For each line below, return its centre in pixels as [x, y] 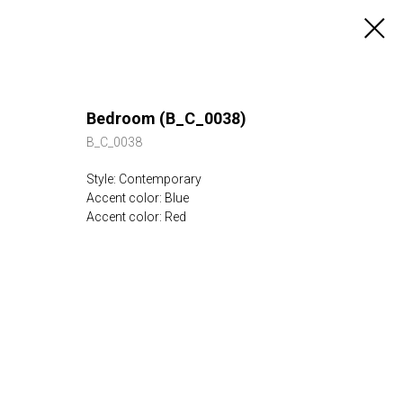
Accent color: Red [136, 217]
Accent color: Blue [138, 198]
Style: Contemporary [144, 179]
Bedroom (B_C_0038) [166, 118]
